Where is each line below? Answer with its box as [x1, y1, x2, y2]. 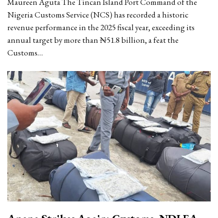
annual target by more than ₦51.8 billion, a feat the [7, 35, 179, 46]
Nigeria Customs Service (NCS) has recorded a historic [7, 9, 188, 20]
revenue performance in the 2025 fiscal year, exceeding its [7, 22, 195, 33]
